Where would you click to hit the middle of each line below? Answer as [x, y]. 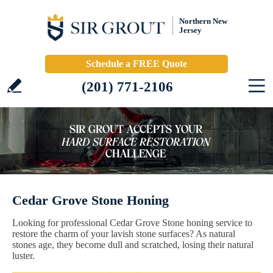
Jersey [190, 30]
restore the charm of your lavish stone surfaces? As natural [124, 234]
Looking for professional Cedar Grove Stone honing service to [132, 223]
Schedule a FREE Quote [136, 64]
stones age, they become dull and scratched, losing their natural [133, 245]
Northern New [203, 21]
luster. [23, 256]
